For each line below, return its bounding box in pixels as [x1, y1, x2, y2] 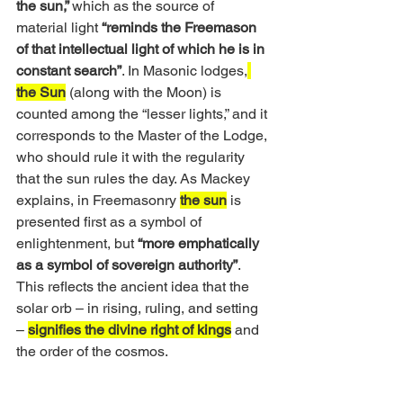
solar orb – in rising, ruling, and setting [16, 300, 262, 317]
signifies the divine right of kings [28, 321, 231, 338]
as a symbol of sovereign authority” [16, 256, 237, 273]
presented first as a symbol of [16, 213, 205, 230]
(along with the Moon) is [66, 84, 225, 101]
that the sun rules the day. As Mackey [16, 170, 254, 187]
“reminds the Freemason [102, 19, 260, 36]
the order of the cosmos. [16, 343, 171, 360]
